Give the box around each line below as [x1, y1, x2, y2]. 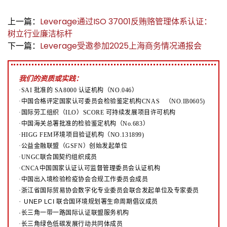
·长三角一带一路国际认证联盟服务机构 [19, 209, 129, 216]
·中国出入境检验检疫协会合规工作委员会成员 [19, 175, 148, 183]
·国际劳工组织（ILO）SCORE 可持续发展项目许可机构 [19, 108, 176, 116]
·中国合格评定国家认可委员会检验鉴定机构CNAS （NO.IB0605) [19, 97, 205, 105]
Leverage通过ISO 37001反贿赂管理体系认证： [40, 15, 212, 27]
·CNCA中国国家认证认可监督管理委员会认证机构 [19, 164, 161, 172]
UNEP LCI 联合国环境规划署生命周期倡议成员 [24, 198, 158, 205]
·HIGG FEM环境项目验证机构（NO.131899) [19, 131, 144, 138]
